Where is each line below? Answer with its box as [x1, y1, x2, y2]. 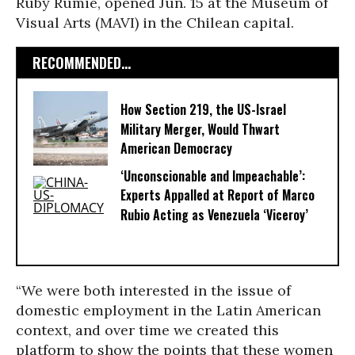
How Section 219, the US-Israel [120, 100, 286, 120]
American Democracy [120, 139, 232, 158]
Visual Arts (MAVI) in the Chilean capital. [16, 13, 294, 32]
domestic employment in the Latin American [16, 301, 321, 319]
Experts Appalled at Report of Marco [120, 185, 315, 205]
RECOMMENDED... [32, 52, 131, 73]
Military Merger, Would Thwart [120, 120, 280, 139]
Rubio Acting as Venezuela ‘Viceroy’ [120, 205, 308, 225]
